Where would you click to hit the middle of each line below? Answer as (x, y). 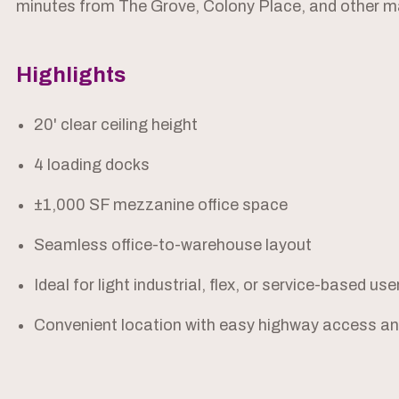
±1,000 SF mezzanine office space (160, 205)
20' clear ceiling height (115, 125)
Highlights (70, 75)
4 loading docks (91, 165)
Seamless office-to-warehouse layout (172, 245)
